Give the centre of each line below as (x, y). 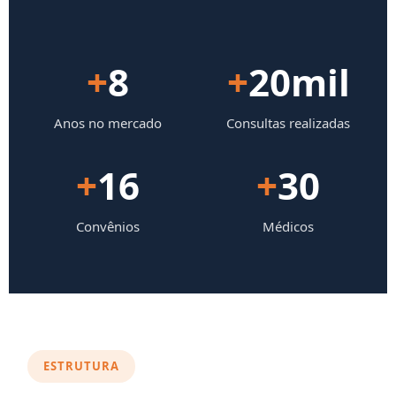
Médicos (289, 227)
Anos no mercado (107, 123)
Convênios (107, 227)
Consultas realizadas (289, 123)
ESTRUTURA (82, 366)
